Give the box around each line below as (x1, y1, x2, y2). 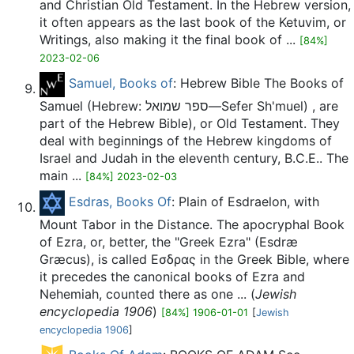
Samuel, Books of (69, 75, 173, 92)
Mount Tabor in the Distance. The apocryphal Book (40, 217, 345, 232)
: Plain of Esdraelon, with (171, 194, 319, 210)
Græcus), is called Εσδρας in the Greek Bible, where (40, 251, 349, 267)
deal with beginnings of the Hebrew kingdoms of (40, 133, 332, 149)
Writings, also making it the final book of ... (40, 32, 299, 47)
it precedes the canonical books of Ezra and (40, 269, 305, 284)
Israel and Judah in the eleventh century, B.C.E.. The (40, 150, 348, 166)
